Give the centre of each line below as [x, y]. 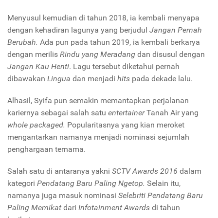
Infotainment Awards [114, 208]
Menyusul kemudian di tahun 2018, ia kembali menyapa [103, 18]
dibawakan [27, 79]
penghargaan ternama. [46, 149]
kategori [22, 183]
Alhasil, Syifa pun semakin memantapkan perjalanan [98, 101]
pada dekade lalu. [161, 79]
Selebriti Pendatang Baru [161, 196]
